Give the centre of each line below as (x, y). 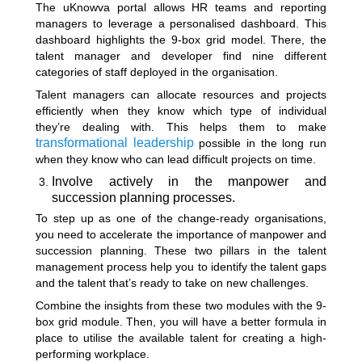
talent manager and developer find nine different (181, 56)
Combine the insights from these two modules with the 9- (181, 305)
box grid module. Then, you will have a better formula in (181, 322)
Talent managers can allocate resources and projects (181, 95)
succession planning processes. (145, 198)
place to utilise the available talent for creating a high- (181, 338)
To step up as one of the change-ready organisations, (181, 218)
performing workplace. (94, 354)
